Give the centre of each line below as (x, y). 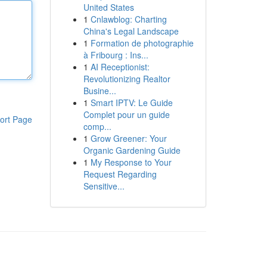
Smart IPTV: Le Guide (131, 103)
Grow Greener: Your (128, 138)
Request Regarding (120, 174)
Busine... (100, 91)
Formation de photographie (142, 43)
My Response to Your (131, 162)
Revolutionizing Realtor (127, 79)
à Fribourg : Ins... (116, 55)
